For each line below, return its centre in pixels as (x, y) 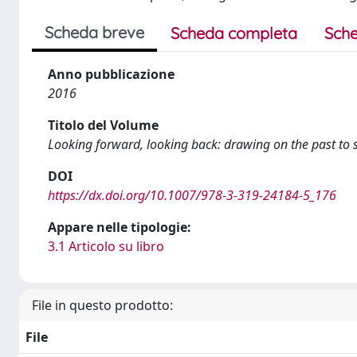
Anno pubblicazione (111, 74)
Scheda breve (94, 32)
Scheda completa (234, 33)
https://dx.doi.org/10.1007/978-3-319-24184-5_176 (192, 195)
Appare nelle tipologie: (120, 227)
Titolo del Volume (103, 125)
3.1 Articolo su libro (106, 246)
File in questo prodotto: (102, 305)
